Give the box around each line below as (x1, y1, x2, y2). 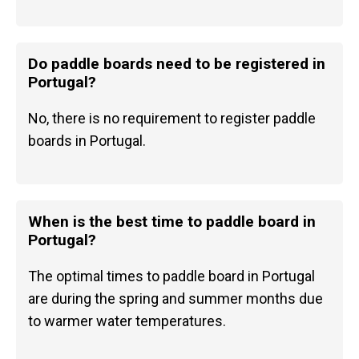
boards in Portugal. (28, 131, 146, 149)
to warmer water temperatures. (28, 312, 226, 329)
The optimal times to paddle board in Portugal (28, 267, 315, 284)
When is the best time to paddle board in (28, 212, 316, 231)
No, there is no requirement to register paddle (28, 109, 316, 127)
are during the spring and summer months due (28, 289, 323, 307)
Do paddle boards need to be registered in (28, 54, 325, 73)
